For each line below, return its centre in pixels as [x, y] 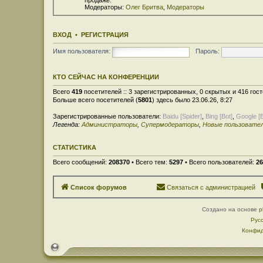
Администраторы [109, 124]
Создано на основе [230, 209]
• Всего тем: [149, 162]
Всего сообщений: [81, 162]
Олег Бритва [144, 7]
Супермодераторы [170, 124]
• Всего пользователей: [220, 162]
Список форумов [99, 187]
